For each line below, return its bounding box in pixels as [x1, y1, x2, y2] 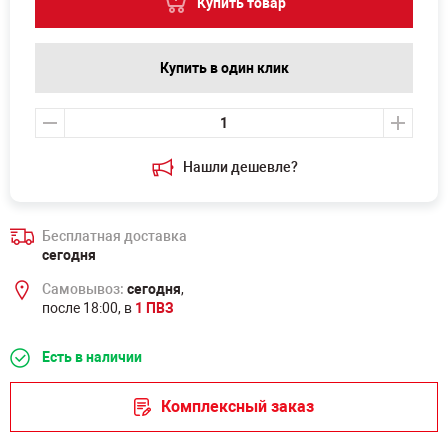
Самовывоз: [42, 281, 124, 297]
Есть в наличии [42, 349, 142, 365]
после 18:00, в [42, 300, 135, 316]
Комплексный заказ [161, 397, 314, 416]
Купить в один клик [159, 59, 289, 76]
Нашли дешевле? [182, 159, 298, 175]
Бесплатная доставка [42, 228, 187, 244]
